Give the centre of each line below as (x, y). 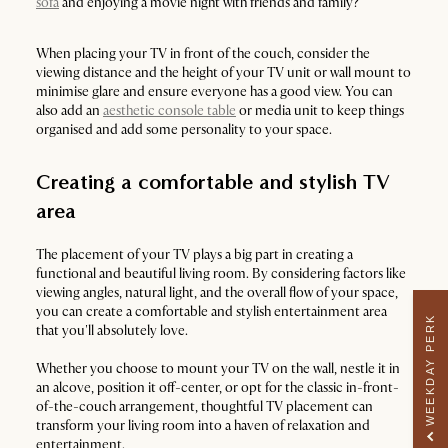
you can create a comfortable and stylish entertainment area (211, 311)
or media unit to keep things (320, 110)
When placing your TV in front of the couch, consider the (203, 53)
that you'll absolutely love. (113, 330)
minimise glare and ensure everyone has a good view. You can (214, 91)
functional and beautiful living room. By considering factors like (221, 273)
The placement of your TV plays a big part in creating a (194, 254)
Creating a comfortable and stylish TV (213, 182)
